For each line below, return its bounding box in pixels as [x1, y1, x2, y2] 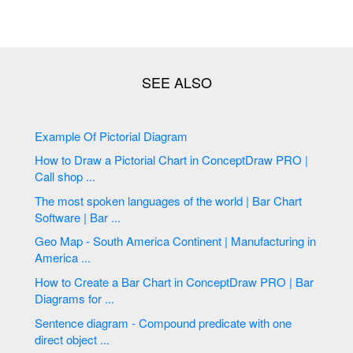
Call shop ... [35, 168, 96, 185]
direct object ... [35, 330, 110, 347]
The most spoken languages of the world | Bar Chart [35, 191, 274, 209]
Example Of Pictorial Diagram [99, 127, 191, 144]
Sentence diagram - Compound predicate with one [35, 314, 87, 331]
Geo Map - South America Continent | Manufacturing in [35, 232, 317, 250]
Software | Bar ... [35, 208, 121, 225]
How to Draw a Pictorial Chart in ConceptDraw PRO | [35, 151, 115, 169]
